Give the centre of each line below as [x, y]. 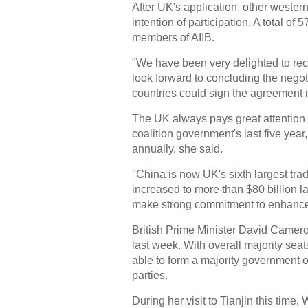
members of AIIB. [173, 37]
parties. [150, 275]
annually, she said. [177, 149]
